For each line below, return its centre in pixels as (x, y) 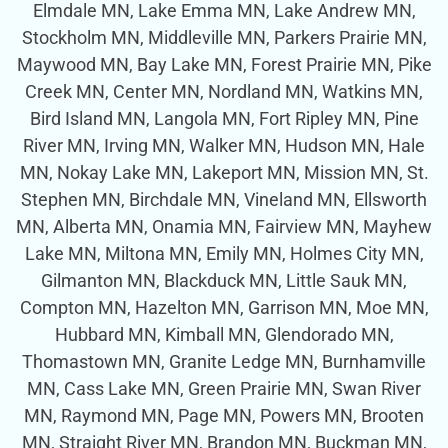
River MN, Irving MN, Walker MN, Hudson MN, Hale (224, 145)
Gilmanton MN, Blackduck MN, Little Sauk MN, (224, 280)
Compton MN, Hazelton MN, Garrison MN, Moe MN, (224, 307)
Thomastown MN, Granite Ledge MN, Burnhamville (224, 361)
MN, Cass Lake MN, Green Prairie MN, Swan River (224, 388)
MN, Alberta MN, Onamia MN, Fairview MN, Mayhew (224, 226)
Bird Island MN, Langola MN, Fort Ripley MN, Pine (224, 118)
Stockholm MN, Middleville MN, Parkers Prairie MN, (224, 37)
